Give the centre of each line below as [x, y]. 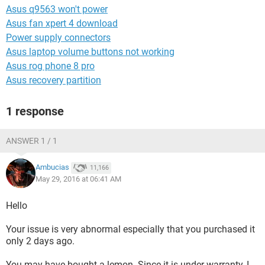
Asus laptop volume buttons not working [90, 52]
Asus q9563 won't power [57, 9]
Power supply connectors [58, 38]
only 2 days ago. [40, 241]
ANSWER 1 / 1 [32, 141]
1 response [35, 111]
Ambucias [52, 167]
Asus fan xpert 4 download [62, 23]
